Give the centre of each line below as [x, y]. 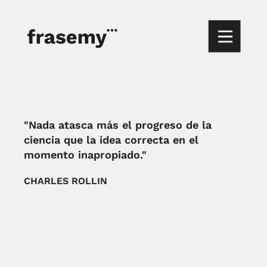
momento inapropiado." [86, 155]
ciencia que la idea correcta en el [111, 140]
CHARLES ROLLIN [66, 181]
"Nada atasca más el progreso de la [118, 125]
